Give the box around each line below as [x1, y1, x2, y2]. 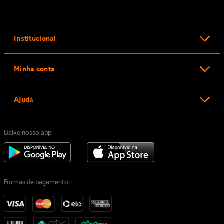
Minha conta [14, 64, 55, 73]
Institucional [14, 33, 56, 43]
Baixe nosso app [4, 127, 51, 137]
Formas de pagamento [4, 177, 68, 186]
